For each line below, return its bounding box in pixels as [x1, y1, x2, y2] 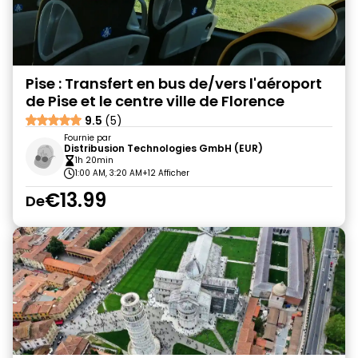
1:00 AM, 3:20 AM [75, 167, 142, 179]
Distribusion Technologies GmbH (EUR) [64, 141, 263, 155]
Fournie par [64, 132, 111, 144]
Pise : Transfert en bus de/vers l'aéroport [26, 74, 322, 93]
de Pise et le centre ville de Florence [26, 91, 284, 111]
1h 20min [75, 154, 113, 166]
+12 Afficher [142, 167, 189, 179]
